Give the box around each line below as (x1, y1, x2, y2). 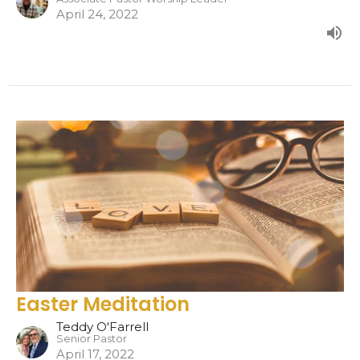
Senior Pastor (56, 333, 127, 346)
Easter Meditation (16, 291, 190, 318)
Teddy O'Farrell (56, 319, 149, 335)
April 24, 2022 (56, 6, 138, 22)
